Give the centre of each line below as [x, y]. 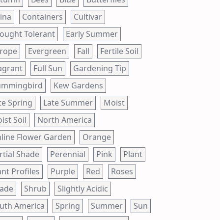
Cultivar [88, 17]
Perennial [68, 154]
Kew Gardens [78, 86]
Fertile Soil [119, 51]
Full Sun [48, 69]
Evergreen [47, 51]
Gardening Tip [99, 69]
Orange [96, 137]
